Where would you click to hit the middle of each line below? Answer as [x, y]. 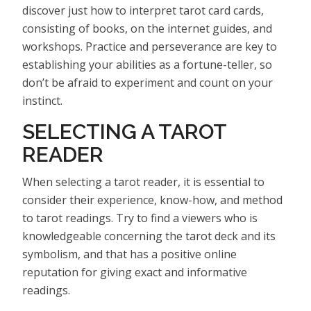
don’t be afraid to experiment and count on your [148, 82]
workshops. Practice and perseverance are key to [150, 46]
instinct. [42, 100]
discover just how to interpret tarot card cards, [143, 10]
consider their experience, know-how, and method [152, 200]
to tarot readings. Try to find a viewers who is [140, 218]
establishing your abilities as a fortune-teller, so [147, 64]
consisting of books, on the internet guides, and [147, 28]
